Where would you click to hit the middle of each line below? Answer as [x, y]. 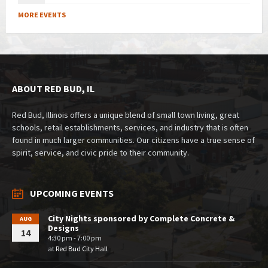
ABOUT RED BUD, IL [53, 88]
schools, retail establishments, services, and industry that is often [130, 127]
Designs [63, 228]
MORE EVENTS [42, 14]
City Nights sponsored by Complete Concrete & [141, 218]
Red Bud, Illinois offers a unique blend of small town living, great [126, 115]
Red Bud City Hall [82, 248]
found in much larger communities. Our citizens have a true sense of [133, 140]
